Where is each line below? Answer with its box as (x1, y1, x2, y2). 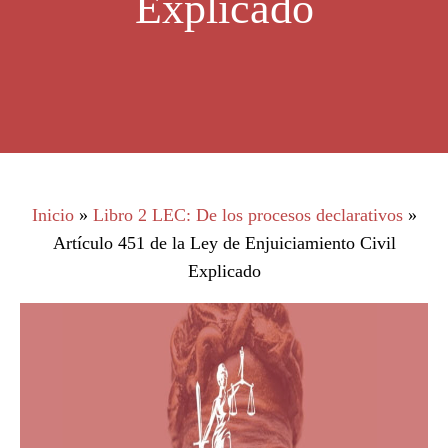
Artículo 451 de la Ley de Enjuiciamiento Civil (52, 233, 396, 253)
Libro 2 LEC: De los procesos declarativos (92, 205, 403, 225)
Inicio (31, 205, 74, 225)
